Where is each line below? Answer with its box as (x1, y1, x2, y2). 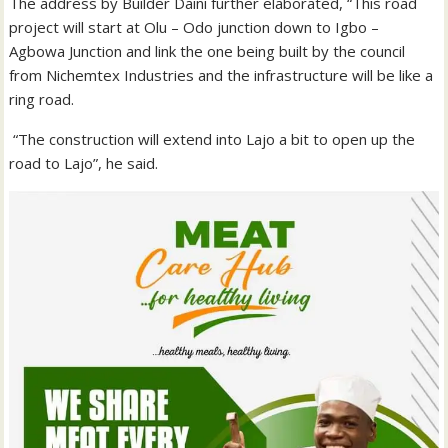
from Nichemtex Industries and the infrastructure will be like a (9, 64, 434, 85)
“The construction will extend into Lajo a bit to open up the (9, 128, 416, 149)
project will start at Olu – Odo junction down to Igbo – (9, 16, 380, 37)
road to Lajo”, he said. (9, 152, 159, 173)
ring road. (9, 88, 75, 109)
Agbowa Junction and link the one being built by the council (9, 40, 406, 61)
